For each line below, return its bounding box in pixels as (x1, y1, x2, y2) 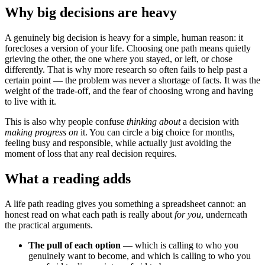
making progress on (5, 127, 78, 137)
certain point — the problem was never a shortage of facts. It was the (5, 75, 260, 85)
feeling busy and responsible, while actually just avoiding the (5, 137, 231, 148)
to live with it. (5, 96, 56, 106)
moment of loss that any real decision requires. (5, 148, 177, 159)
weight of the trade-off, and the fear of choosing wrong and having (5, 85, 253, 96)
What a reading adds (5, 170, 131, 186)
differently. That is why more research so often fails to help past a (5, 64, 247, 75)
